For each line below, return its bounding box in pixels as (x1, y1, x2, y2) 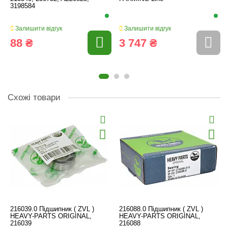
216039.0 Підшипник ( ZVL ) (10, 206, 94, 213)
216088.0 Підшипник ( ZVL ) (119, 206, 203, 213)
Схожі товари (8, 92, 61, 102)
